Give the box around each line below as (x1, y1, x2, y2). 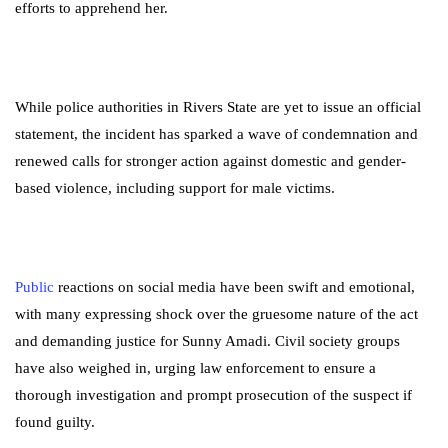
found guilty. (15, 414, 95, 430)
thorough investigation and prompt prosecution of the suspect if (15, 387, 412, 403)
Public (15, 279, 54, 295)
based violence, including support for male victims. (15, 180, 335, 196)
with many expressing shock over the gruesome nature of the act (15, 306, 418, 322)
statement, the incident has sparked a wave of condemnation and (15, 126, 418, 142)
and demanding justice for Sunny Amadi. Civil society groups (15, 333, 400, 349)
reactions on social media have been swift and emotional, (54, 279, 415, 295)
